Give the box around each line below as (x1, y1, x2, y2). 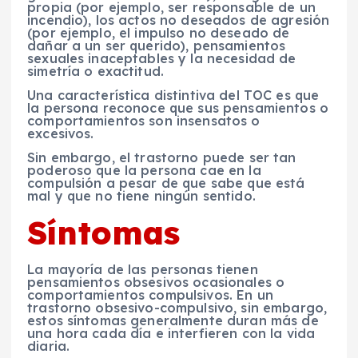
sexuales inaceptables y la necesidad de (27, 50, 296, 67)
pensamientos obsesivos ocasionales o (27, 273, 285, 290)
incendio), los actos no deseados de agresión (27, 12, 330, 29)
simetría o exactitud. (27, 63, 165, 80)
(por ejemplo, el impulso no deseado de (27, 25, 290, 42)
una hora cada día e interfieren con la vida (27, 324, 316, 341)
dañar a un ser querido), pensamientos (27, 38, 286, 54)
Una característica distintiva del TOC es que (27, 87, 320, 104)
